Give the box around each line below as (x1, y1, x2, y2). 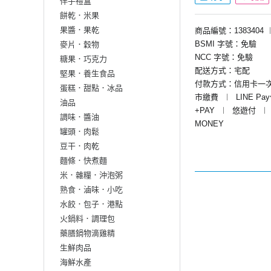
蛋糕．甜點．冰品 (60, 83, 123, 93)
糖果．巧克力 (60, 54, 107, 64)
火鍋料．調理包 (60, 214, 115, 223)
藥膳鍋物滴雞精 (60, 228, 115, 238)
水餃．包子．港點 (60, 199, 123, 209)
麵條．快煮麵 (60, 155, 107, 165)
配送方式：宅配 (195, 65, 250, 75)
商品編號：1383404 (195, 25, 264, 35)
